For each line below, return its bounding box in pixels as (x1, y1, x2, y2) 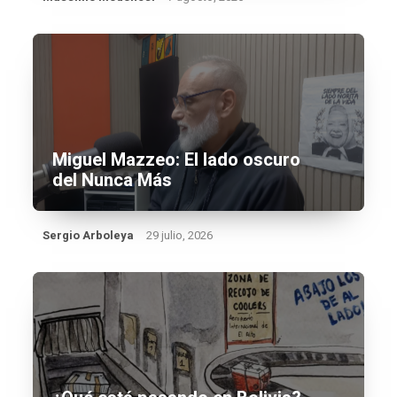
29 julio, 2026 (146, 227, 214, 244)
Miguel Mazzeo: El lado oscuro (52, 147, 301, 173)
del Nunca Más (52, 167, 173, 193)
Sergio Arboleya (43, 227, 135, 244)
